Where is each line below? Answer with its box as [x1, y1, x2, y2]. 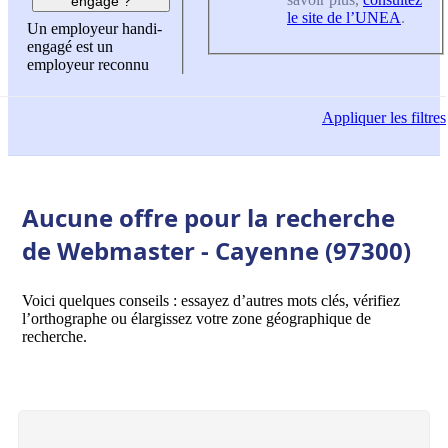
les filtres [386, 109, 446, 127]
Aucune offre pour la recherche [22, 200, 395, 234]
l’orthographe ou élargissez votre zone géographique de [22, 309, 371, 327]
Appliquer [322, 109, 386, 127]
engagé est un [27, 38, 113, 56]
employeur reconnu [27, 56, 149, 74]
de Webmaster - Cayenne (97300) [22, 233, 411, 267]
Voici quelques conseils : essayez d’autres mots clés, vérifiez [22, 291, 400, 309]
